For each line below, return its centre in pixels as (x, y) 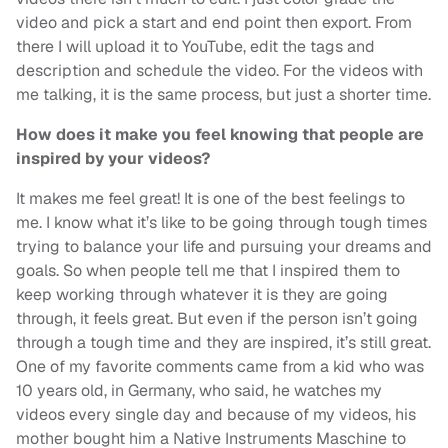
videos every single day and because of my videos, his (216, 415)
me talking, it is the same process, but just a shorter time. (223, 95)
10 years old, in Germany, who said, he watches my (199, 391)
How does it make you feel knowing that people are (220, 135)
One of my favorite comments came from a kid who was (220, 367)
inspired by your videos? (113, 159)
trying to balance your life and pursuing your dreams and (224, 247)
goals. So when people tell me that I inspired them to (208, 271)
